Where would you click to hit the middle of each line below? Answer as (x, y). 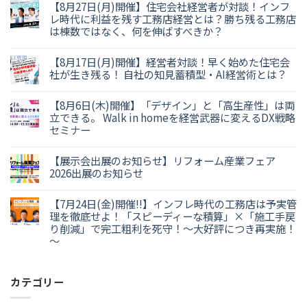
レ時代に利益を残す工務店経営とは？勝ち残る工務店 (173, 19)
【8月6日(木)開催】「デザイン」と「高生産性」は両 (172, 105)
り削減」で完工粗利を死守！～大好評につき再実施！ (173, 229)
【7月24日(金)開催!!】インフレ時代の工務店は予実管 (173, 204)
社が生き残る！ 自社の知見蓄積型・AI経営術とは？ (168, 74)
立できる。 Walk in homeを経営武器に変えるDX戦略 (172, 118)
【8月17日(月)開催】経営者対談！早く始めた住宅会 (170, 62)
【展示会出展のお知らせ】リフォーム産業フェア (162, 161)
